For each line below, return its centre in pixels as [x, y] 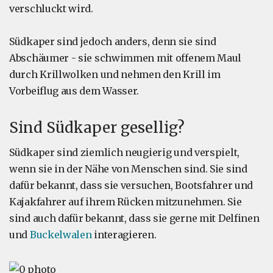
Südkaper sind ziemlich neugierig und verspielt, [124, 153]
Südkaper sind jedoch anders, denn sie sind [113, 42]
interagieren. [124, 235]
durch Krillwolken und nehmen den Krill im [115, 75]
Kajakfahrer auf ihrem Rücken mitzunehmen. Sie [126, 202]
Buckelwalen [61, 235]
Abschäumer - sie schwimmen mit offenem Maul [126, 58]
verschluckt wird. [51, 9]
